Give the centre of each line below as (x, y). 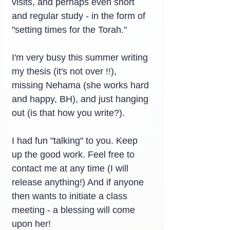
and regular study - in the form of (80, 16)
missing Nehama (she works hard (82, 85)
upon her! (31, 224)
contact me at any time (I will (71, 168)
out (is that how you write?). (68, 113)
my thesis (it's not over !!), (65, 71)
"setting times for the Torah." (69, 30)
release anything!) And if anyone (79, 182)
